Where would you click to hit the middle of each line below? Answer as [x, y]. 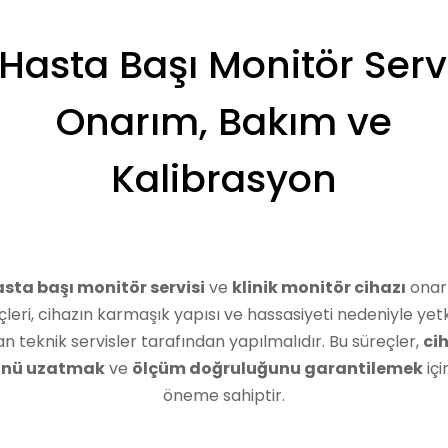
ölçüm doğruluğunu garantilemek [277, 369]
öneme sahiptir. [224, 396]
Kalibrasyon [224, 179]
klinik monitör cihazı [319, 288]
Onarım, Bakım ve [224, 122]
